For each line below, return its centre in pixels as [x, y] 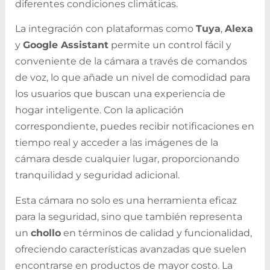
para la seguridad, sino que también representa [129, 216]
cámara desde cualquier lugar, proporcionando [127, 159]
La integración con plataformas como [105, 29]
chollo [46, 233]
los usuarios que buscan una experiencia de [120, 94]
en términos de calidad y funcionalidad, [156, 233]
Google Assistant [66, 45]
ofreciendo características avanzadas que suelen [131, 249]
